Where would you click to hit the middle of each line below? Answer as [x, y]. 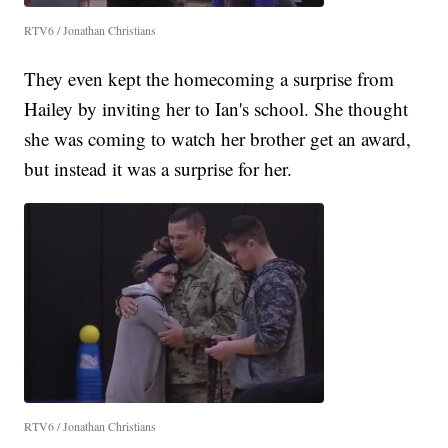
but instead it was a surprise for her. [158, 169]
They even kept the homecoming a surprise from [209, 79]
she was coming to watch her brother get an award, [218, 139]
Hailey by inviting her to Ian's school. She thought [216, 109]
